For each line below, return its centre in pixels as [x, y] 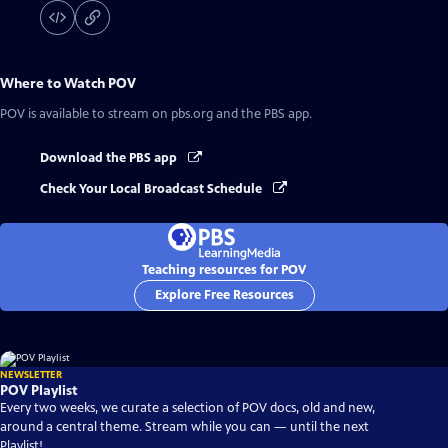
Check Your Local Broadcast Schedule [152, 188]
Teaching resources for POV [224, 269]
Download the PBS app [110, 158]
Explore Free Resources [224, 294]
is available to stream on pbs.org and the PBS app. [168, 114]
